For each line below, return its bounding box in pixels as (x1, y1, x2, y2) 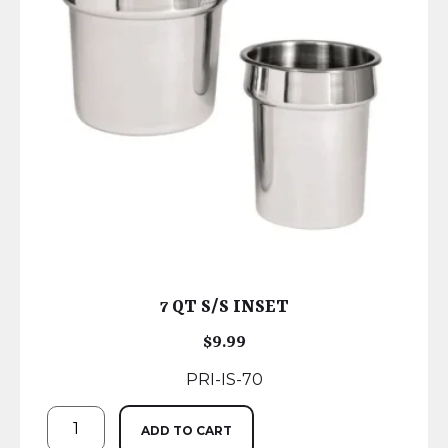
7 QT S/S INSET (159, 297, 289, 318)
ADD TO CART (141, 423, 233, 439)
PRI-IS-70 (185, 370, 263, 390)
